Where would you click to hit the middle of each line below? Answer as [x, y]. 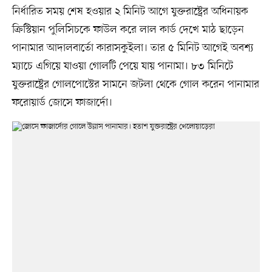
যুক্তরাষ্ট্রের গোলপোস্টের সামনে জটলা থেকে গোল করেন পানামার [135, 85]
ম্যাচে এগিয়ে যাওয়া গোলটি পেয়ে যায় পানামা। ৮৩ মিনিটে [122, 66]
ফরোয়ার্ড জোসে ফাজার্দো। [62, 103]
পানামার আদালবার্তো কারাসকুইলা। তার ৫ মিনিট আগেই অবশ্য [133, 48]
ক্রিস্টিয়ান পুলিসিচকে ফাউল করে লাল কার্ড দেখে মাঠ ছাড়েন [128, 30]
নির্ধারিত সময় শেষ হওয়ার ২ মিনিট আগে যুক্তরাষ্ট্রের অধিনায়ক [130, 12]
